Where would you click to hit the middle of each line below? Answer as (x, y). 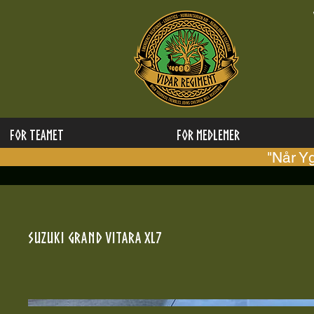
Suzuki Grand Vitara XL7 (95, 237)
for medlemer (208, 135)
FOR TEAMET (36, 135)
